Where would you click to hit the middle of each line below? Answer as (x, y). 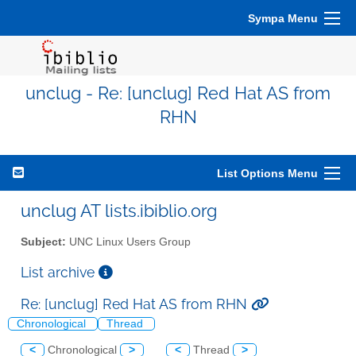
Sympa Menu (283, 18)
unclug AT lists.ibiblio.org (119, 211)
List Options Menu (267, 173)
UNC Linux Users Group (128, 242)
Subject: (43, 242)
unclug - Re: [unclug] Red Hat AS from (178, 93)
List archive (60, 272)
